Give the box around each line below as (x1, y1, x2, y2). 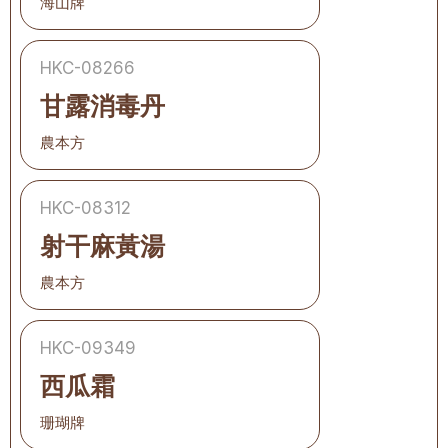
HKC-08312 (40, 198, 131, 218)
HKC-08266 (40, 58, 135, 78)
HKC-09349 (40, 338, 136, 358)
